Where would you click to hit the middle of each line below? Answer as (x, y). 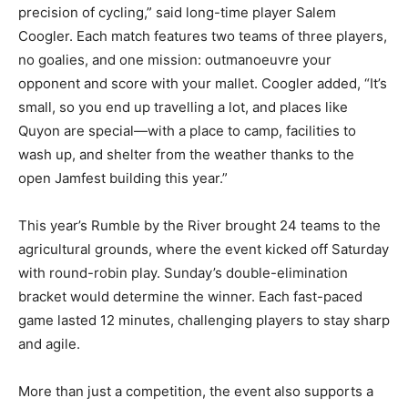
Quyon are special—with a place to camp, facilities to (187, 131)
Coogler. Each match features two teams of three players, (203, 36)
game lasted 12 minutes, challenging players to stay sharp (204, 321)
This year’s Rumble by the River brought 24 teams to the (199, 226)
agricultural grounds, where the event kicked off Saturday (204, 250)
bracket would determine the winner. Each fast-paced (190, 297)
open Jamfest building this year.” (123, 178)
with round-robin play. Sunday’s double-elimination (183, 273)
